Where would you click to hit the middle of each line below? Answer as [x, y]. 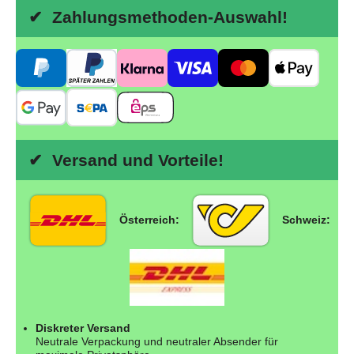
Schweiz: [306, 220]
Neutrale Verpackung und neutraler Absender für [157, 341]
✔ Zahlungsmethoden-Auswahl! [156, 17]
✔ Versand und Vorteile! [124, 160]
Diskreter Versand [83, 328]
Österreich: [149, 220]
